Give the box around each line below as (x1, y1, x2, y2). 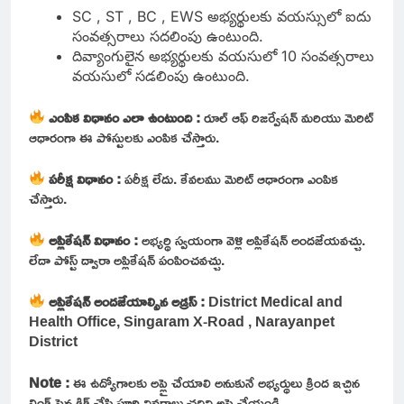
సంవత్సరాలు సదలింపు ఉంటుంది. (72, 26, 268, 45)
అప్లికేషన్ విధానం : (49, 225, 139, 253)
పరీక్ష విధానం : (49, 164, 122, 192)
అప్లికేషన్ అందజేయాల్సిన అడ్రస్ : (45, 287, 209, 315)
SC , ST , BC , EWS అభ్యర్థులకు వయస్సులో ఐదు (72, 6, 372, 25)
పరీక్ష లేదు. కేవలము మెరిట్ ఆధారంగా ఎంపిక (121, 164, 339, 192)
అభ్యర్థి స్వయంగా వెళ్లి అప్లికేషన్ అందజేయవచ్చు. (138, 225, 366, 253)
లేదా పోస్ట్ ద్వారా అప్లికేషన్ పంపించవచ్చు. (29, 245, 225, 273)
